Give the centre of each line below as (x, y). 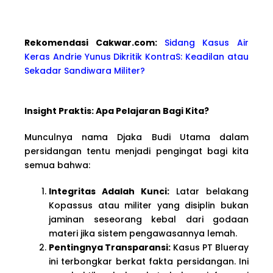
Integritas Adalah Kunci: (109, 191)
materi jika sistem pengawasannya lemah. (143, 233)
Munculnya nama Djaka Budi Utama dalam (136, 137)
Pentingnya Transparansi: (110, 247)
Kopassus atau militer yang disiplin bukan (149, 205)
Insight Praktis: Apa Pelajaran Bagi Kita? (117, 111)
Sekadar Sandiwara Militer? (85, 70)
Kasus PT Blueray (210, 247)
